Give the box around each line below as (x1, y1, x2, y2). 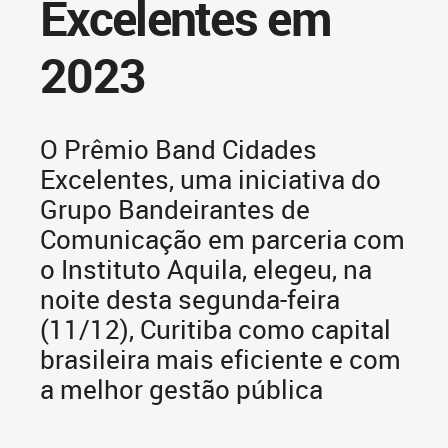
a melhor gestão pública (40, 372, 323, 406)
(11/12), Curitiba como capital (40, 312, 391, 346)
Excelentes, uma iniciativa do (40, 162, 381, 196)
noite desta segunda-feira (40, 282, 340, 316)
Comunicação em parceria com (40, 222, 405, 256)
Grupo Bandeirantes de (40, 192, 310, 226)
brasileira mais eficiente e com (40, 342, 401, 376)
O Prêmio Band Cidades (40, 132, 317, 166)
